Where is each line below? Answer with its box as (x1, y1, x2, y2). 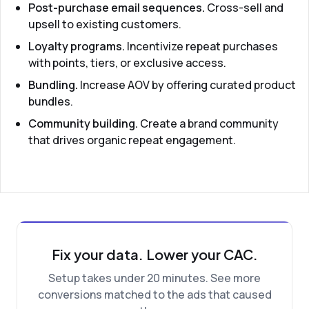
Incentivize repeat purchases (125, 39, 278, 54)
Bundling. (28, 77, 78, 92)
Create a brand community (138, 116, 279, 131)
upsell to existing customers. (28, 17, 181, 32)
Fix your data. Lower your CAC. (51, 246, 258, 263)
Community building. (28, 116, 138, 131)
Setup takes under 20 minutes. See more (48, 270, 261, 286)
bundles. (28, 94, 73, 109)
